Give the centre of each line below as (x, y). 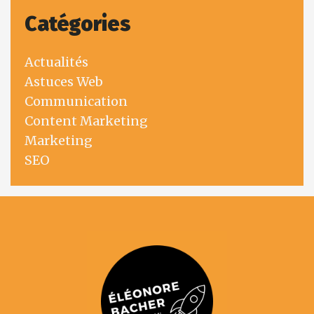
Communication (76, 102)
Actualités (56, 62)
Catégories (78, 24)
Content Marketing (86, 121)
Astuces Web (64, 82)
